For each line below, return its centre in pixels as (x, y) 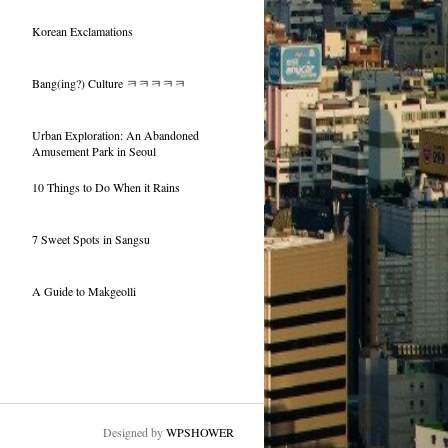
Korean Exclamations (82, 31)
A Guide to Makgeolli (83, 291)
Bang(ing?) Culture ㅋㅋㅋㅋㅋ (108, 83)
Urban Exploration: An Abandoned (115, 135)
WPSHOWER (199, 432)
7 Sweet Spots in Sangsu (90, 239)
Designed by (134, 432)
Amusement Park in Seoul (93, 151)
